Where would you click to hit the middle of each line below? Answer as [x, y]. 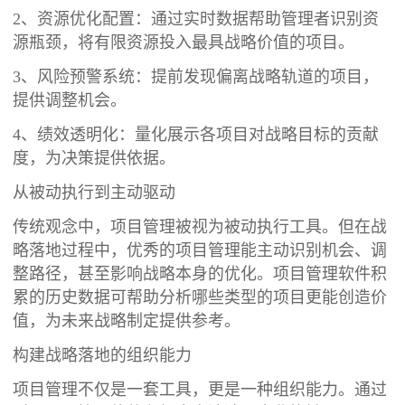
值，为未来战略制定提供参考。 [127, 321]
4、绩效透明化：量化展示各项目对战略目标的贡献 [196, 135]
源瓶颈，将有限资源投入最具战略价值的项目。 [184, 43]
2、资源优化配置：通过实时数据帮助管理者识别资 [196, 19]
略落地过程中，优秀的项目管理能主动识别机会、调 [200, 251]
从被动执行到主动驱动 [94, 193]
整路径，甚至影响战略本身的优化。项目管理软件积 [200, 274]
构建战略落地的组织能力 [103, 356]
